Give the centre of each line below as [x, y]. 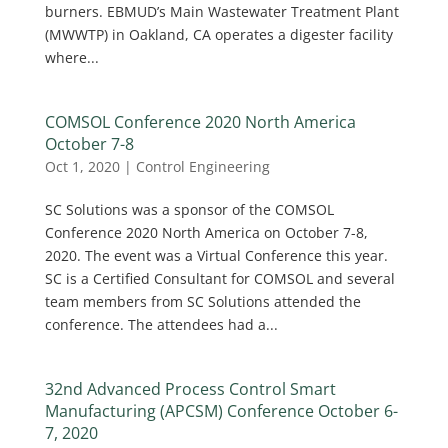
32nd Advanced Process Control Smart [190, 389]
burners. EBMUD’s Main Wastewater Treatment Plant [221, 11]
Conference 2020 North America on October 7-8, [206, 232]
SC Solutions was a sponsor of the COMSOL [189, 209]
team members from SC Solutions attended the [202, 301]
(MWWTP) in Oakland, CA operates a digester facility [218, 34]
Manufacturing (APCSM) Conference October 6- [221, 411]
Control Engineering [202, 166]
